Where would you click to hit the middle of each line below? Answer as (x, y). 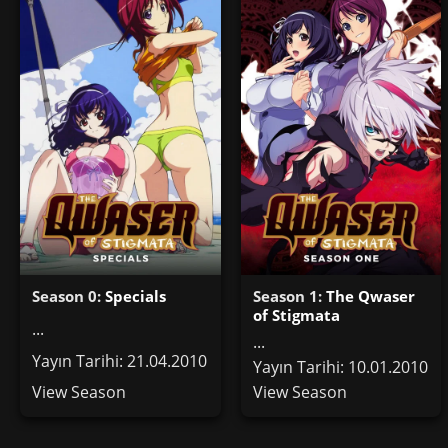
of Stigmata (296, 314)
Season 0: (68, 295)
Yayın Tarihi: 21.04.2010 (119, 360)
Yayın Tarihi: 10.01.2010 (340, 366)
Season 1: (289, 295)
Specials (135, 295)
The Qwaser (370, 295)
